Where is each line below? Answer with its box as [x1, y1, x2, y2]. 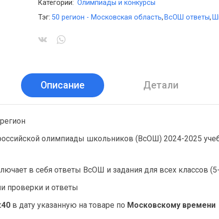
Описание [41, 79, 85, 91]
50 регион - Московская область [51, 13, 162, 22]
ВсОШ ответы [164, 13, 210, 22]
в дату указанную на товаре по [10, 200, 127, 210]
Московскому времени [127, 200, 216, 210]
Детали [143, 79, 178, 91]
